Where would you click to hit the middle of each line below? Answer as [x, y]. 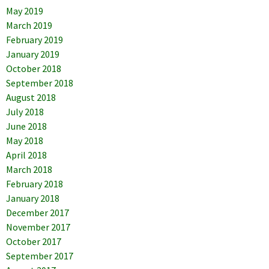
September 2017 [40, 256]
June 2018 [26, 126]
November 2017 [38, 227]
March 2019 [29, 26]
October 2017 [34, 242]
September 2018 [40, 83]
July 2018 [25, 112]
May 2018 [25, 141]
